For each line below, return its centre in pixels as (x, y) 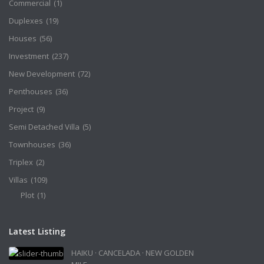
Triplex (21, 162)
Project (21, 109)
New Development (42, 74)
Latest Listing (37, 231)
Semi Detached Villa (44, 127)
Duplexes (26, 21)
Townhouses (32, 144)
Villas (18, 180)
